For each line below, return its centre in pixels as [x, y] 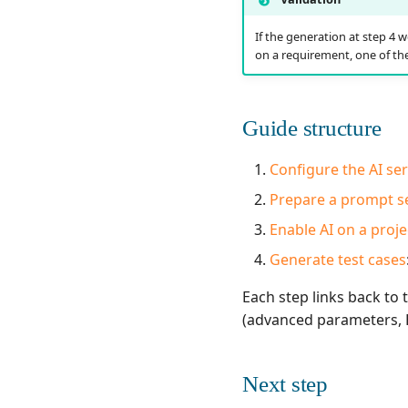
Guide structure [312, 128]
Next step [285, 384]
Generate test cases [338, 260]
